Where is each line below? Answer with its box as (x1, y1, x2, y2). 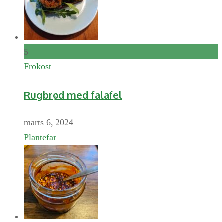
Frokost (24, 61, 51, 71)
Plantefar (24, 132, 56, 143)
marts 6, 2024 (24, 117, 73, 128)
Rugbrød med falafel (24, 88, 122, 101)
